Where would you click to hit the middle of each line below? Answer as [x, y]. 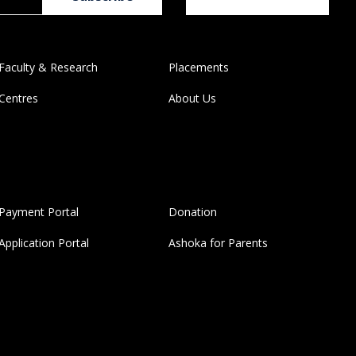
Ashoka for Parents [218, 243]
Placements [198, 68]
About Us [192, 99]
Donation [192, 212]
